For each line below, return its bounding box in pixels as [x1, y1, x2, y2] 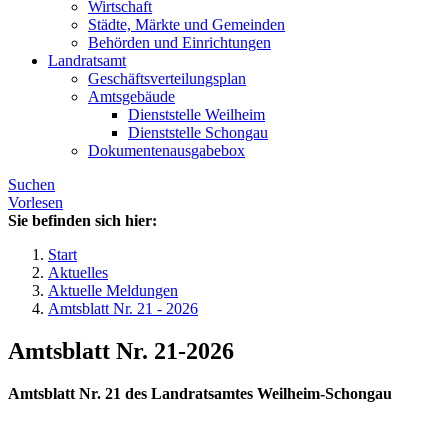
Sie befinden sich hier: [8, 212, 157, 230]
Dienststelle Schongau [128, 124, 268, 142]
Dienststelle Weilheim [128, 106, 265, 124]
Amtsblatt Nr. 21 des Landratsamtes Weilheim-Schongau [8, 385, 392, 403]
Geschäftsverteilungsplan [88, 70, 246, 88]
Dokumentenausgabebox [88, 142, 245, 160]
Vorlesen [8, 194, 63, 212]
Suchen [8, 176, 55, 194]
